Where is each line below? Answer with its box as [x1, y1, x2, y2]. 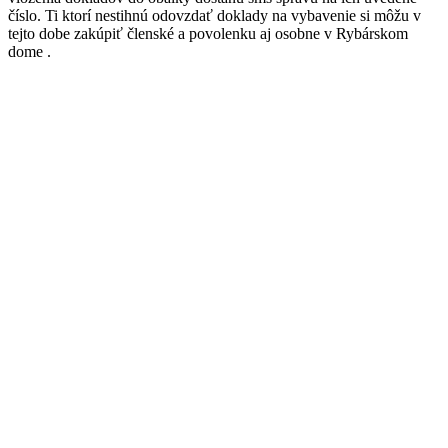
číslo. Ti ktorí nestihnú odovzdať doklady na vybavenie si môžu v [8, 7, 421, 25]
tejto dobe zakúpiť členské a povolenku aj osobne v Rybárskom [8, 25, 408, 43]
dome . [8, 43, 51, 61]
